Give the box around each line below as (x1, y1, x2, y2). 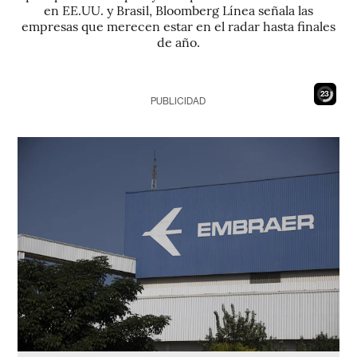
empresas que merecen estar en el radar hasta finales (21, 17, 335, 34)
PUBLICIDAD (151, 96, 206, 107)
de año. (156, 33, 200, 50)
